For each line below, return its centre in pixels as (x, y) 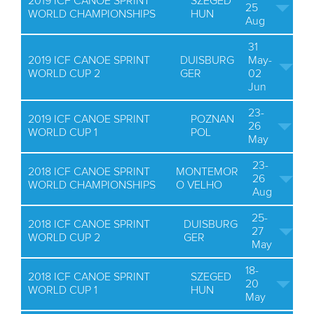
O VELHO (199, 185)
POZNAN (212, 119)
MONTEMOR (207, 172)
